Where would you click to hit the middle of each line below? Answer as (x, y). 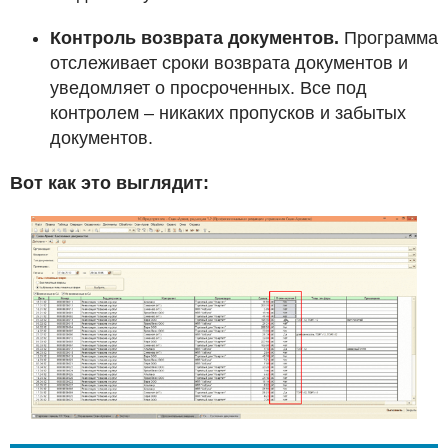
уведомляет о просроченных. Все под (208, 88)
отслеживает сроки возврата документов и (229, 63)
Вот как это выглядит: (109, 183)
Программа (388, 38)
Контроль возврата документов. (194, 38)
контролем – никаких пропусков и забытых (228, 113)
